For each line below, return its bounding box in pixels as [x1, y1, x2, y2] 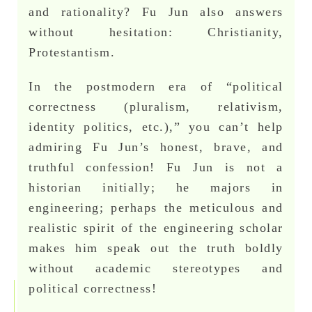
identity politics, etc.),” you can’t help [29, 119, 283, 134]
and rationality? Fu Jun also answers [29, 4, 283, 19]
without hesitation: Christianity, [29, 24, 283, 39]
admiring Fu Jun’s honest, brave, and [29, 139, 283, 154]
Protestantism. [29, 45, 116, 59]
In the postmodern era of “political [29, 79, 283, 93]
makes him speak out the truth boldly [29, 240, 283, 255]
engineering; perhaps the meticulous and [29, 200, 283, 214]
